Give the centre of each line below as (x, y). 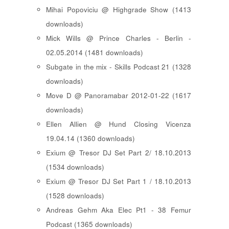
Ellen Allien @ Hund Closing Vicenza (119, 124)
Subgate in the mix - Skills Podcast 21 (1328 (119, 67)
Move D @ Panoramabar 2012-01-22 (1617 (119, 96)
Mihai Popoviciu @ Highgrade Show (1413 (119, 10)
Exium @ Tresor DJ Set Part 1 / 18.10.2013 (119, 181)
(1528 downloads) (75, 196)
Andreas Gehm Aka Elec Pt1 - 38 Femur (119, 210)
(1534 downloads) (75, 167)
